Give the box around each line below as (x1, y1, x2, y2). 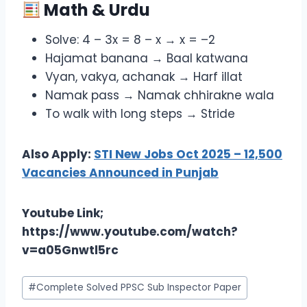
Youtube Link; (22, 205, 103, 222)
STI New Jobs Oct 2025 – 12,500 (94, 146, 282, 163)
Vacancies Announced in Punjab (22, 164, 219, 182)
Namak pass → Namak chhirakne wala (45, 87, 274, 104)
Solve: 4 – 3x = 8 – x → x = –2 (45, 32, 215, 49)
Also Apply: (22, 146, 94, 163)
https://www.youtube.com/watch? (22, 223, 238, 241)
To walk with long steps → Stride (45, 106, 235, 123)
